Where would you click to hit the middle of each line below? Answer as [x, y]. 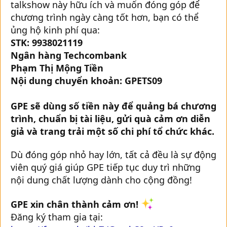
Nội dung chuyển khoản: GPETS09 [86, 80]
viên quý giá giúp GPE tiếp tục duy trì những [106, 167]
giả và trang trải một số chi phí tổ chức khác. [112, 131]
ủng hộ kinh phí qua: [55, 30]
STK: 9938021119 [47, 42]
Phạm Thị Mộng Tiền [57, 68]
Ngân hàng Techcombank [69, 55]
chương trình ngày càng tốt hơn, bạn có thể [105, 17]
